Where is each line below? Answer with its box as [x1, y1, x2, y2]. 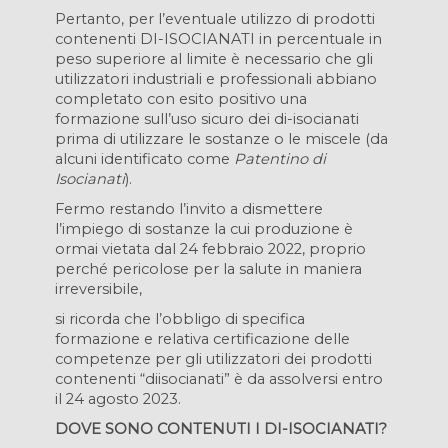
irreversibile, [55, 280, 142, 298]
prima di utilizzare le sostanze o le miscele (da [55, 130, 388, 148]
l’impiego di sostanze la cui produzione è [55, 220, 353, 238]
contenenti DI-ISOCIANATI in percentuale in [55, 30, 382, 48]
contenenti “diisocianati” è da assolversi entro [55, 370, 383, 388]
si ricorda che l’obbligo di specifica [55, 310, 305, 328]
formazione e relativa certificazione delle [55, 330, 350, 348]
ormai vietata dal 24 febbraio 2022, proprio [55, 240, 366, 258]
